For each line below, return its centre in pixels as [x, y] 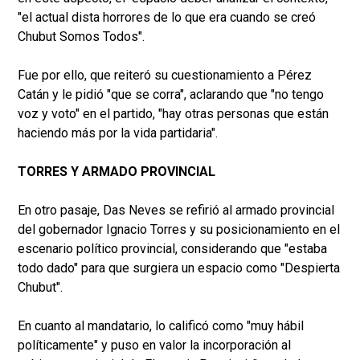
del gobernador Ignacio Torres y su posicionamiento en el [179, 230]
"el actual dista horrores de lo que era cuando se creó [167, 18]
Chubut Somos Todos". [81, 37]
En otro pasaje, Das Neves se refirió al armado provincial [176, 211]
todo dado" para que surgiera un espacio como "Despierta [179, 268]
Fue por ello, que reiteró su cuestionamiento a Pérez [165, 76]
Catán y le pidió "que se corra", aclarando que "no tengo [171, 95]
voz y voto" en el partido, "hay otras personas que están [173, 114]
